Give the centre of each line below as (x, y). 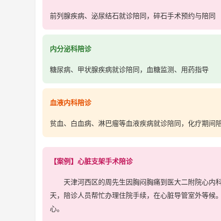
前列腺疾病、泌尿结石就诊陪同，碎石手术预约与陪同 (133, 16)
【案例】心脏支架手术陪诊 (91, 161)
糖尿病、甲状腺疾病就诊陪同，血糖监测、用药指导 (129, 70)
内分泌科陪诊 (71, 49)
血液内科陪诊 (71, 103)
